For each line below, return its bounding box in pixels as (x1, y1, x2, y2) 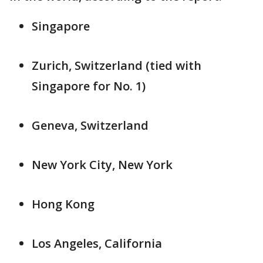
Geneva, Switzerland (32, 117, 149, 133)
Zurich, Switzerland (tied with (32, 57, 201, 73)
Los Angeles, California (32, 235, 162, 251)
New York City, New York (32, 156, 173, 173)
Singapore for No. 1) (32, 77, 146, 94)
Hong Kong (32, 195, 95, 212)
